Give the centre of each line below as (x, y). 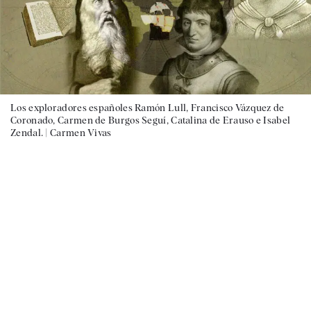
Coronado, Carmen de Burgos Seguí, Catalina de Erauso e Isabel (151, 120)
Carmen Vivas (81, 132)
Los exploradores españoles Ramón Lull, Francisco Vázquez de (148, 107)
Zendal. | (30, 132)
